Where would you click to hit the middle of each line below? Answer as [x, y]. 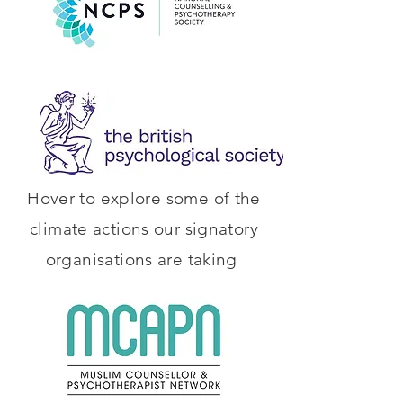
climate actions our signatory [144, 229]
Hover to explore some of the [144, 198]
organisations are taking [144, 260]
